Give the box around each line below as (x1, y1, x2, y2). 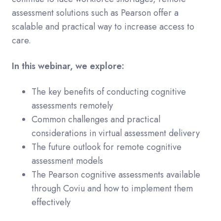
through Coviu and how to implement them (32, 182, 193, 195)
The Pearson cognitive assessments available (32, 168, 200, 181)
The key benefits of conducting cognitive (32, 85, 186, 98)
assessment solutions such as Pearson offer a (12, 6, 179, 19)
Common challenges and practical (32, 112, 160, 126)
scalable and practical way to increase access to (12, 20, 194, 33)
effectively (32, 195, 71, 209)
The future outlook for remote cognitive (32, 140, 182, 153)
